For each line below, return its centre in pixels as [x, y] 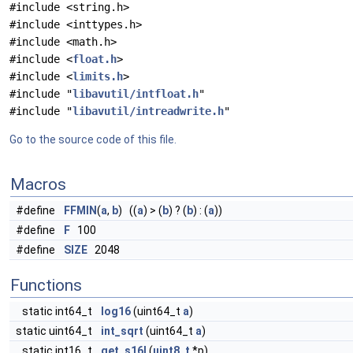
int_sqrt [122, 331]
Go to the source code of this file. [93, 139]
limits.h [98, 76]
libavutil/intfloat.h [136, 94]
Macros [38, 184]
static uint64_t [55, 331]
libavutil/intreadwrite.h [148, 111]
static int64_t [58, 311]
